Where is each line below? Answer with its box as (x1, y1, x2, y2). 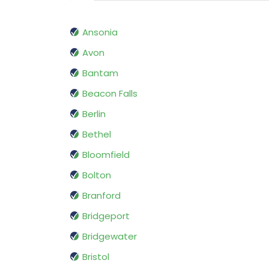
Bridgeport (82, 210, 130, 223)
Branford (82, 189, 121, 202)
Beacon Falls (82, 87, 138, 100)
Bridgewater (82, 230, 137, 243)
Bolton (82, 169, 111, 182)
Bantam (82, 67, 118, 80)
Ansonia (82, 26, 118, 39)
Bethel (82, 128, 111, 141)
